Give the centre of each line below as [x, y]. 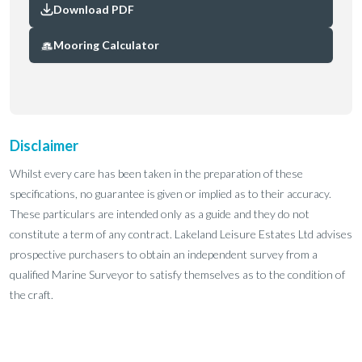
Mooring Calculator [106, 45]
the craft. [32, 295]
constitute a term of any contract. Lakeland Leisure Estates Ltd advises [181, 234]
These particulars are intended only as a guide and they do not [160, 214]
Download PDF [94, 9]
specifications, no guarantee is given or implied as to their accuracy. [170, 194]
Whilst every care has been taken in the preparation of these [156, 173]
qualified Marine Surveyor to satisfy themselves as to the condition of [177, 274]
